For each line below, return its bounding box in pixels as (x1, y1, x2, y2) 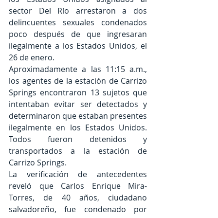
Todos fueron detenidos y (9, 134, 147, 145)
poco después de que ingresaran (9, 29, 147, 40)
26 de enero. (9, 52, 54, 63)
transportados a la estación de (9, 145, 147, 157)
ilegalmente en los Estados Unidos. (9, 122, 147, 133)
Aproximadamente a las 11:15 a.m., (9, 64, 147, 75)
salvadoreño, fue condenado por (9, 204, 147, 215)
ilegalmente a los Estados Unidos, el (9, 40, 147, 52)
